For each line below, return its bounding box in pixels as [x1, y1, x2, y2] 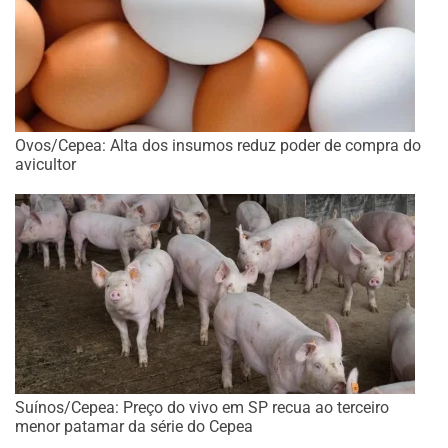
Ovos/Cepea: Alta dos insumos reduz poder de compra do [15, 136, 421, 155]
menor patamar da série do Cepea [15, 417, 253, 436]
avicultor [15, 155, 76, 174]
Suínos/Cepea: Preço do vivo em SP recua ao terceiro [15, 398, 389, 417]
